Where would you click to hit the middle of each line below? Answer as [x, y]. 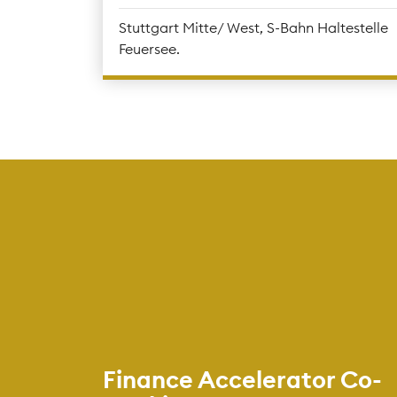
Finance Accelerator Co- [242, 379]
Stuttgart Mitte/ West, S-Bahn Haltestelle [253, 27]
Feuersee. [149, 48]
